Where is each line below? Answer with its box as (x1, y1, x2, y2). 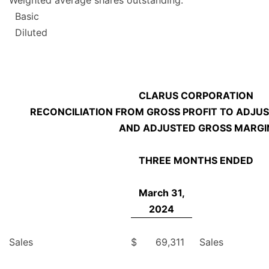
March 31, (138, 187, 185, 199)
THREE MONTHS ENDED (139, 154, 253, 167)
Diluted (15, 26, 47, 39)
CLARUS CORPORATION (139, 89, 253, 102)
